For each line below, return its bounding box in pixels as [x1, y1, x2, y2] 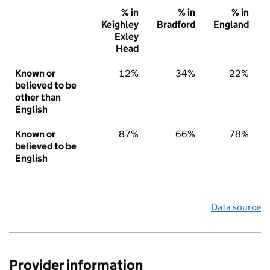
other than [15, 92, 61, 104]
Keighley [101, 19, 139, 31]
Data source [211, 201, 261, 213]
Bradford [157, 19, 195, 31]
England [213, 19, 249, 31]
